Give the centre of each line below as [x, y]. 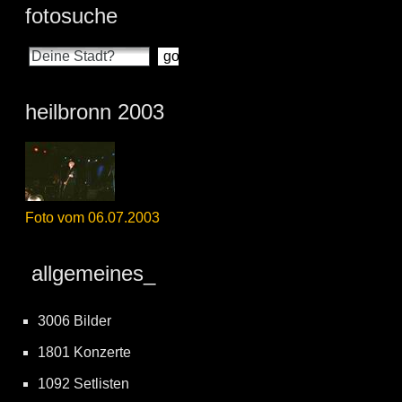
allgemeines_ [90, 274]
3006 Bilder [74, 321]
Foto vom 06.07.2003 [92, 218]
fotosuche [71, 16]
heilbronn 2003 [95, 112]
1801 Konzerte [84, 353]
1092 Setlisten [83, 384]
